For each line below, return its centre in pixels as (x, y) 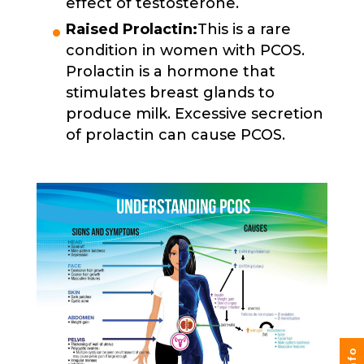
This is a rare (244, 29)
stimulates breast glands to (170, 93)
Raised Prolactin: (131, 29)
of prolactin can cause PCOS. (175, 135)
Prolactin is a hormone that (170, 71)
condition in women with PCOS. (185, 50)
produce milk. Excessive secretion (194, 114)
